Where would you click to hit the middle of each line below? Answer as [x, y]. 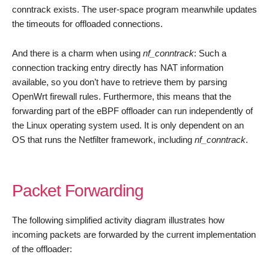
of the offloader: [42, 249]
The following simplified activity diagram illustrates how [118, 220]
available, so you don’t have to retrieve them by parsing [119, 82]
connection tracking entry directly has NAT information [118, 68]
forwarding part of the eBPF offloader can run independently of [132, 111]
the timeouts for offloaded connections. [87, 24]
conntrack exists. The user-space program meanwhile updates [134, 9]
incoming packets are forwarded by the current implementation [134, 234]
